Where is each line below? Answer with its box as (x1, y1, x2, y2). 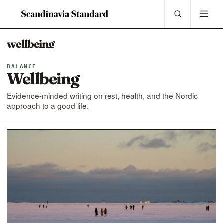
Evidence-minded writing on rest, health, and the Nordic (7, 90, 198, 101)
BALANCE (7, 63, 37, 70)
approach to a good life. (7, 100, 89, 111)
